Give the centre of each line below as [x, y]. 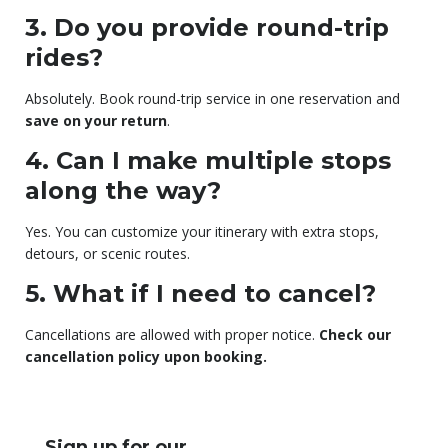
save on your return [96, 121]
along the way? [123, 191]
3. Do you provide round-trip [207, 28]
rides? [64, 58]
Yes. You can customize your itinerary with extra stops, [202, 232]
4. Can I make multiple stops [208, 161]
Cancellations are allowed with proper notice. [172, 335]
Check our [355, 335]
